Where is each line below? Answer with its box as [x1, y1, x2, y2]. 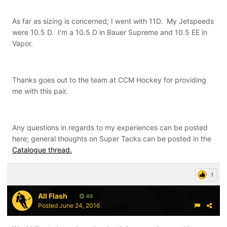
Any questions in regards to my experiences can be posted [12, 123, 208, 132]
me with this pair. [12, 87, 72, 96]
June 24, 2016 [59, 202, 100, 209]
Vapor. [12, 39, 33, 48]
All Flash [38, 192, 67, 200]
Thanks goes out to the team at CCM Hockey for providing [12, 75, 206, 85]
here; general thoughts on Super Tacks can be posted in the [12, 134, 211, 143]
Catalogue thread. [12, 145, 72, 155]
